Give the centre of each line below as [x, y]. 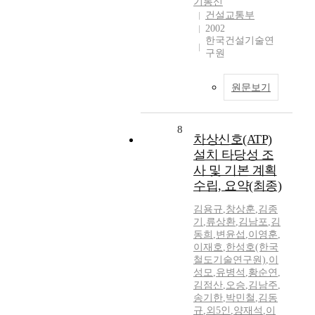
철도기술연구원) [230, 260]
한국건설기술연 [240, 41]
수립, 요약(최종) [237, 186]
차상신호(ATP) [233, 140]
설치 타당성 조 [233, 155]
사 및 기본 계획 [235, 171]
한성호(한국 [252, 247]
